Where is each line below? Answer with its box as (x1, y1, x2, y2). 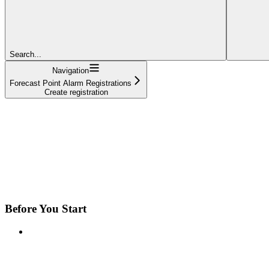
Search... (10, 49, 41, 59)
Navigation (52, 65, 89, 75)
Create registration (44, 87, 108, 97)
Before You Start (5, 202, 86, 215)
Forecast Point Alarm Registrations (10, 78, 131, 88)
